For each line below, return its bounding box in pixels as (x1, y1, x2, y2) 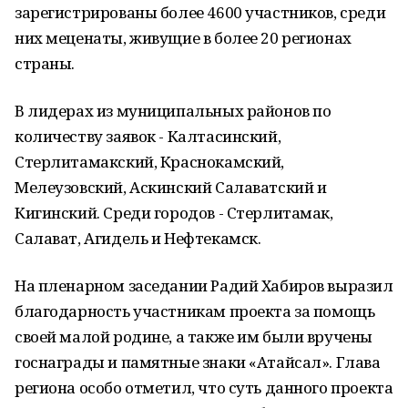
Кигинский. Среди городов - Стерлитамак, (15, 202, 333, 223)
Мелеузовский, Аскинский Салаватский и (15, 177, 327, 198)
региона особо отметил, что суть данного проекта (15, 377, 393, 398)
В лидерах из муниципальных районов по (15, 100, 331, 121)
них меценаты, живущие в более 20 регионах (15, 27, 352, 48)
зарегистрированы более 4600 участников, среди (15, 2, 386, 23)
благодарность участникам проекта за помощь (15, 301, 375, 321)
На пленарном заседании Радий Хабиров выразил (15, 275, 393, 296)
